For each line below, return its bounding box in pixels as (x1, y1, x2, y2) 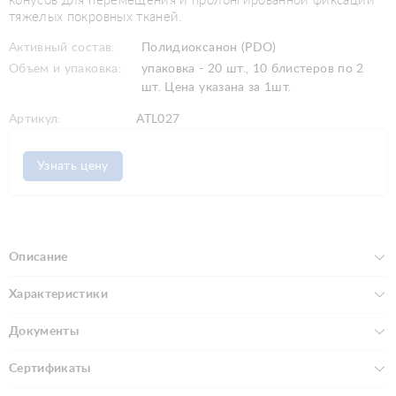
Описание (9, 250, 68, 263)
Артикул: (9, 112, 62, 126)
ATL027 (133, 112, 180, 126)
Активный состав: (9, 41, 116, 54)
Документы (9, 324, 80, 338)
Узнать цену (37, 159, 109, 172)
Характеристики (9, 287, 108, 301)
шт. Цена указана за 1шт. (141, 80, 292, 94)
